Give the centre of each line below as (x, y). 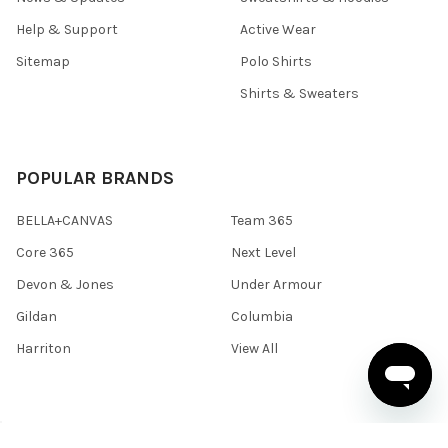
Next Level (263, 253)
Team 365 (262, 221)
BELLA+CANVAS (64, 221)
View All (254, 348)
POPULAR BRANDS (95, 178)
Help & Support (67, 30)
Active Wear (278, 30)
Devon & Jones (65, 285)
